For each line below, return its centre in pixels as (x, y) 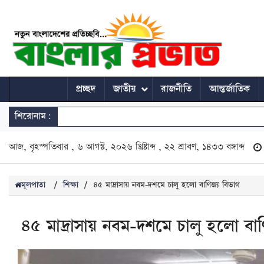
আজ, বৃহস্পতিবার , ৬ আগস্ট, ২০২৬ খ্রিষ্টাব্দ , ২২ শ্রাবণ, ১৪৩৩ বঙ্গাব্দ (127, 147)
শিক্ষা (71, 185)
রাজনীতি (176, 89)
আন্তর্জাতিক (229, 89)
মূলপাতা (33, 185)
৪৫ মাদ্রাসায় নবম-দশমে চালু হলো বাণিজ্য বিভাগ (166, 185)
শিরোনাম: (33, 116)
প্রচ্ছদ (85, 89)
